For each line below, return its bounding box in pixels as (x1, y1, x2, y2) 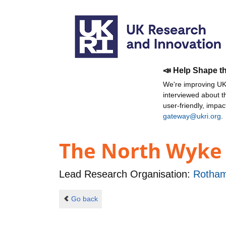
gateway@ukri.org (163, 112, 221, 120)
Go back (71, 194, 98, 203)
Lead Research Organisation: (59, 168, 193, 180)
